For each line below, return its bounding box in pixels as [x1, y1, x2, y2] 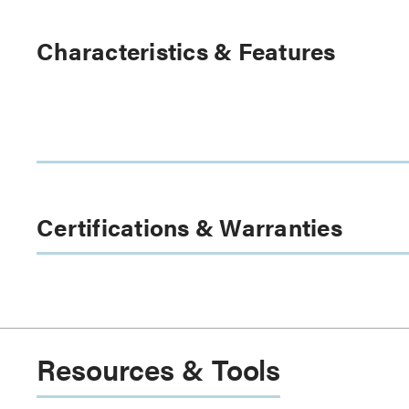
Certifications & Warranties [37, 209, 342, 244]
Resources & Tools [37, 347, 281, 389]
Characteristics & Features [37, 33, 336, 68]
